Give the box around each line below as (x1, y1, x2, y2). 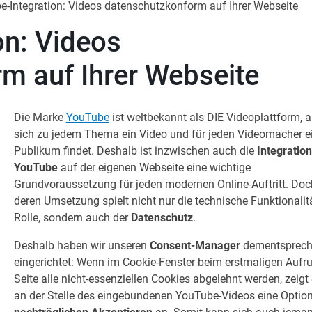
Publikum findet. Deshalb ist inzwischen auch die (13, 144, 257, 157)
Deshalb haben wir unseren (13, 239, 150, 252)
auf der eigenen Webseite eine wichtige (60, 161, 251, 174)
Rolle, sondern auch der (13, 211, 131, 224)
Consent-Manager (149, 239, 243, 252)
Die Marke (13, 111, 66, 124)
